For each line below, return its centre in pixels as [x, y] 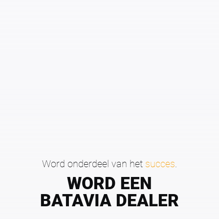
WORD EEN [109, 182]
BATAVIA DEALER [109, 199]
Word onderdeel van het [94, 163]
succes [160, 163]
